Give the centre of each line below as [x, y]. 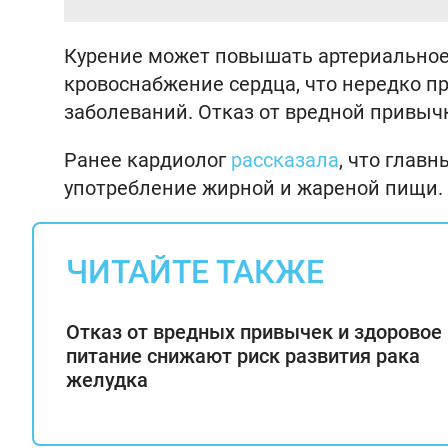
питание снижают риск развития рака [243, 356]
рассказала [285, 160]
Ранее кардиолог [147, 160]
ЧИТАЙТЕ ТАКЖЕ [195, 272]
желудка [107, 380]
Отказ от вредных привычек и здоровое [254, 332]
